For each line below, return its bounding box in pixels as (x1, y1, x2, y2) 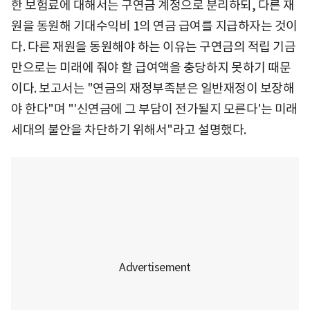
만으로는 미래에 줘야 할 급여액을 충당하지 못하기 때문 (11, 59, 291, 75)
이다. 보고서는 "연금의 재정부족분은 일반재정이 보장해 (11, 80, 294, 96)
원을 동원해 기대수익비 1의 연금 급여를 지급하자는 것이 (11, 17, 298, 34)
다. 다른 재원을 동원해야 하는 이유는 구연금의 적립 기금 (11, 38, 295, 55)
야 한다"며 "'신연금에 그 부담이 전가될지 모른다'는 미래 (11, 100, 298, 117)
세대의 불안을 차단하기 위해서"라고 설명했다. (11, 121, 246, 138)
